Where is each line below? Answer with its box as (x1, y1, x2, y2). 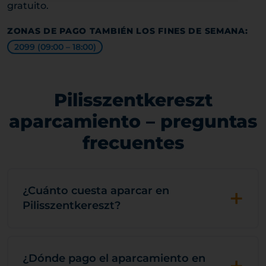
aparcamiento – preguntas (9, 110, 257, 132)
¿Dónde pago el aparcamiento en (23, 252, 205, 265)
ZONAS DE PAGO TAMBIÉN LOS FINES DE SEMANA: (7, 26, 248, 36)
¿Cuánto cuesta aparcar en (23, 184, 169, 197)
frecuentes (82, 132, 184, 154)
